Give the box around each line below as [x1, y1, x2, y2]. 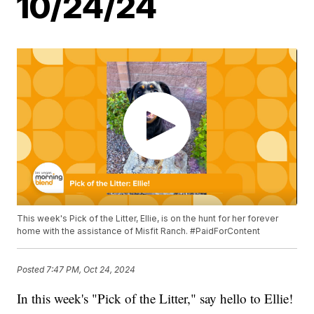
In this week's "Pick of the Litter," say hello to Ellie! [17, 289, 294, 308]
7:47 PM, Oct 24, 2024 [46, 264, 136, 275]
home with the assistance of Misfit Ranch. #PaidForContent [17, 226, 261, 237]
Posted [17, 264, 47, 275]
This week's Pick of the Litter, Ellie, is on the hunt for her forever [17, 213, 279, 224]
